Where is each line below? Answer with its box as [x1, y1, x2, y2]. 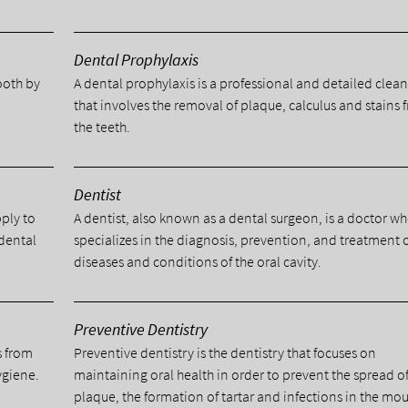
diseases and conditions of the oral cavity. [74, 251, 322, 270]
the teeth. [74, 117, 131, 136]
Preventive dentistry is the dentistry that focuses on [74, 342, 377, 362]
